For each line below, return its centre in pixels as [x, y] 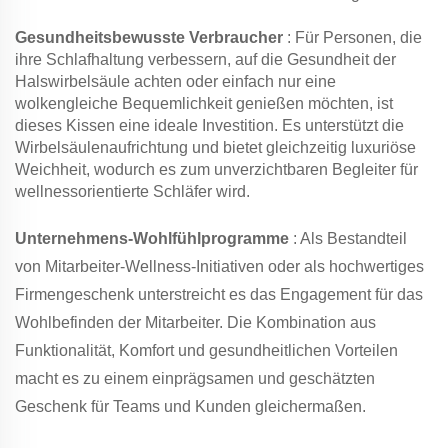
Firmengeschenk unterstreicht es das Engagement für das [219, 295]
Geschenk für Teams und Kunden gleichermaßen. [190, 407]
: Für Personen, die [354, 38]
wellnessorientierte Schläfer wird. [132, 192]
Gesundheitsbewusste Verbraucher [151, 38]
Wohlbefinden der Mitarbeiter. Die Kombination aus [195, 323]
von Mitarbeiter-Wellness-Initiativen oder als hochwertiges [219, 267]
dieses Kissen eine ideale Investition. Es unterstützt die [209, 126]
